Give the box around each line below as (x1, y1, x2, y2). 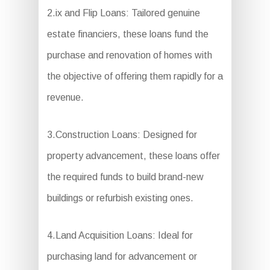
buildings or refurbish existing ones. (46, 193, 193, 204)
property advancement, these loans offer (46, 151, 220, 162)
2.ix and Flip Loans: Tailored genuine (46, 8, 200, 19)
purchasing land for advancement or (46, 251, 197, 262)
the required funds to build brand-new (46, 172, 204, 183)
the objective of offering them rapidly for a (46, 71, 223, 82)
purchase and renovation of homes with (46, 50, 212, 61)
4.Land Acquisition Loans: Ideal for (46, 230, 193, 241)
